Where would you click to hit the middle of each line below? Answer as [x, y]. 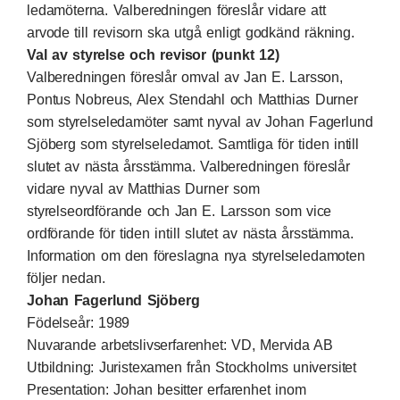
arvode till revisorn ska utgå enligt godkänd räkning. [191, 33]
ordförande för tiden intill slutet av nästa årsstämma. [190, 233]
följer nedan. [66, 278]
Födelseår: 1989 [79, 323]
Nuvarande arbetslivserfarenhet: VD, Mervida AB [180, 345]
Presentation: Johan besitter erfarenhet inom [167, 390]
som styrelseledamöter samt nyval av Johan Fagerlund [200, 122]
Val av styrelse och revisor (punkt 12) [153, 55]
